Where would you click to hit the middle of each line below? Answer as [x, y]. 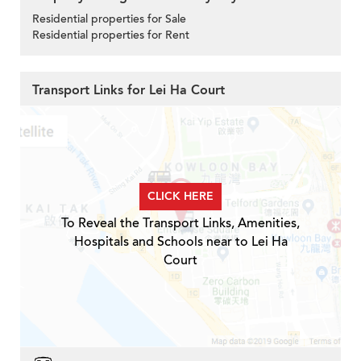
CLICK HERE [180, 197]
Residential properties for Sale [109, 19]
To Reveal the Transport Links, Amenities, [180, 224]
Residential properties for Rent [111, 35]
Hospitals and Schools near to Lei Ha [180, 242]
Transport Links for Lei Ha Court [129, 91]
